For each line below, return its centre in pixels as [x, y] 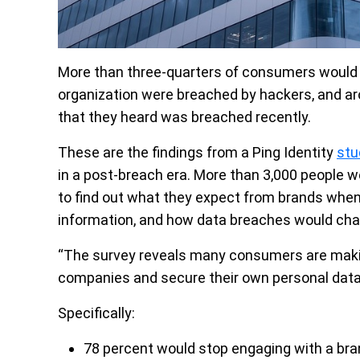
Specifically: [96, 313]
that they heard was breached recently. [184, 117]
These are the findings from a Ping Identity [197, 152]
